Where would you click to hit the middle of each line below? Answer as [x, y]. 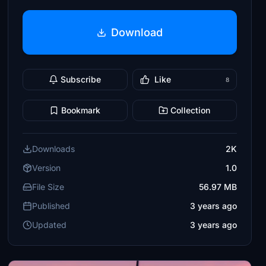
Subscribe [81, 79]
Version [47, 168]
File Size [48, 187]
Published [51, 206]
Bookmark [81, 110]
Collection [191, 110]
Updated [50, 225]
